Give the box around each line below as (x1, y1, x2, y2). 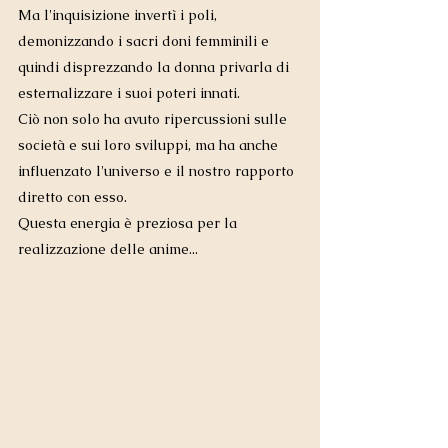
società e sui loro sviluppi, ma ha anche (18, 135, 282, 154)
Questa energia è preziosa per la (18, 213, 241, 232)
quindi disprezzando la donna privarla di (18, 57, 293, 76)
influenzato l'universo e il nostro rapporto (18, 161, 298, 180)
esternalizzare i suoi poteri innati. (18, 83, 248, 102)
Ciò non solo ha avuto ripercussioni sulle (18, 109, 291, 128)
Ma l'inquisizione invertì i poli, (18, 5, 221, 24)
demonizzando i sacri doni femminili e (18, 31, 273, 50)
